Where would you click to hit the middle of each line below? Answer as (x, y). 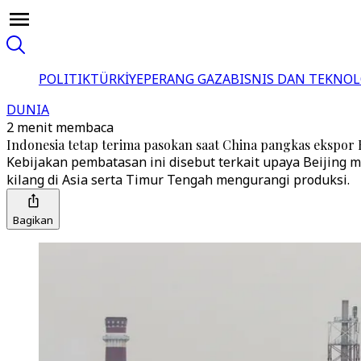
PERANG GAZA (187, 79)
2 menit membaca (60, 127)
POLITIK (64, 79)
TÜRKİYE (117, 79)
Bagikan (33, 220)
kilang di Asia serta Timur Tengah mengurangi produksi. (178, 180)
